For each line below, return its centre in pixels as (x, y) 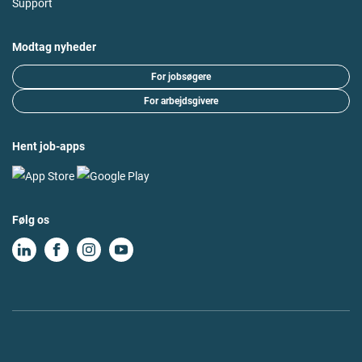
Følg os (31, 219)
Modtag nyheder (54, 47)
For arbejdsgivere (181, 101)
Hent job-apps (48, 147)
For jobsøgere (181, 77)
